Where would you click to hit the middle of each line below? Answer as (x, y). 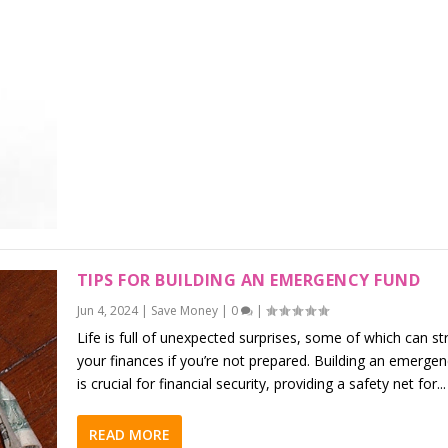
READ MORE (129, 435)
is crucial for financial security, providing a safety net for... (261, 384)
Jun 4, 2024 (107, 311)
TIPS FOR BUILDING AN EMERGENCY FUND (248, 280)
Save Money (184, 311)
